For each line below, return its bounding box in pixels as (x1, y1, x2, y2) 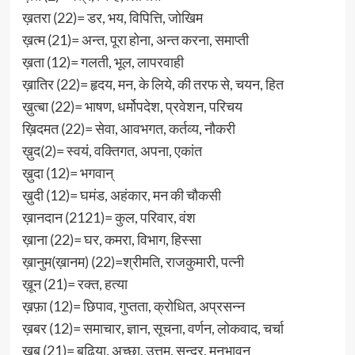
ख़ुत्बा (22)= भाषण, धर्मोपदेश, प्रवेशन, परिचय (21, 97, 242, 115)
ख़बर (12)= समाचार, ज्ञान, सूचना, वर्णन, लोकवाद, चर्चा (21, 319, 284, 337)
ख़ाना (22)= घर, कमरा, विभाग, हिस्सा (21, 230, 201, 248)
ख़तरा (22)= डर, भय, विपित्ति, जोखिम (21, 8, 203, 26)
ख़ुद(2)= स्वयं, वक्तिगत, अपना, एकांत (21, 141, 202, 159)
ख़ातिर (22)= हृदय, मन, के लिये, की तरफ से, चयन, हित (21, 74, 284, 93)
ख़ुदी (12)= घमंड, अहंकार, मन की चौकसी (21, 185, 221, 204)
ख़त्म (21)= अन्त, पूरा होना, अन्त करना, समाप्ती (21, 30, 249, 48)
